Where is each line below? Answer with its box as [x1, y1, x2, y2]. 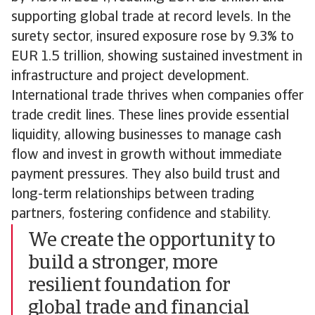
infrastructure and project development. [11, 70, 249, 84]
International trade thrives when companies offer [11, 89, 304, 103]
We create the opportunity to [28, 231, 276, 251]
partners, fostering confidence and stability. [11, 207, 274, 221]
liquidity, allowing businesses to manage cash [11, 129, 281, 143]
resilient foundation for [28, 276, 231, 296]
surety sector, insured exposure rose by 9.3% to [11, 30, 294, 44]
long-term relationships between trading [11, 188, 255, 202]
